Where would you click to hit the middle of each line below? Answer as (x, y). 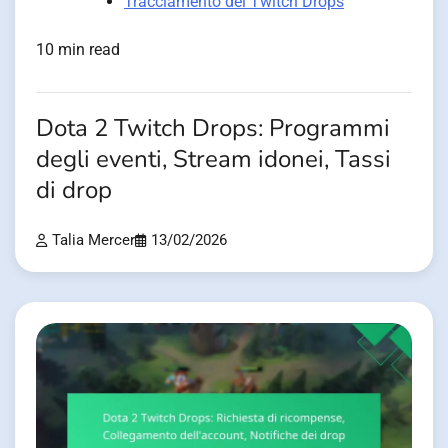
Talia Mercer (93, 240)
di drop (74, 190)
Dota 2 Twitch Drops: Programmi (213, 128)
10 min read (78, 49)
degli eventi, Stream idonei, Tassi (213, 159)
